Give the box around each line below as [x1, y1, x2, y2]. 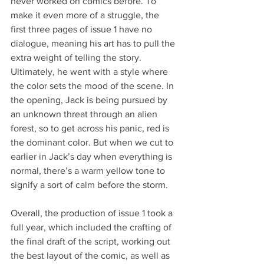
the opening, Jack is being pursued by [11, 94, 170, 105]
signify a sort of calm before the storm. [11, 179, 168, 190]
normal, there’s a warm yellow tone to [11, 165, 167, 176]
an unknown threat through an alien [11, 108, 160, 119]
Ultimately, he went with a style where [11, 66, 170, 77]
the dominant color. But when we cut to [11, 137, 176, 147]
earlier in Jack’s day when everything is [11, 151, 174, 161]
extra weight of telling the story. [11, 52, 144, 62]
